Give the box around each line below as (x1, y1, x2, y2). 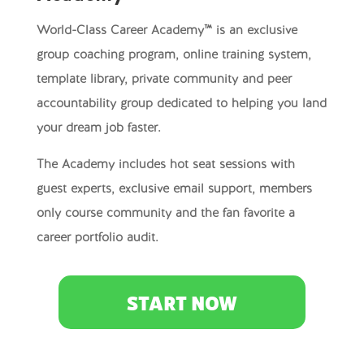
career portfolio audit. (36, 232, 158, 246)
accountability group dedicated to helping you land (36, 97, 327, 112)
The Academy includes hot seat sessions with (36, 158, 295, 173)
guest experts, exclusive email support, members (36, 183, 312, 197)
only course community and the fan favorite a (36, 207, 295, 222)
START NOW (126, 292, 237, 315)
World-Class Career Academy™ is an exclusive (36, 24, 297, 39)
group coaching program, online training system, (36, 49, 311, 63)
